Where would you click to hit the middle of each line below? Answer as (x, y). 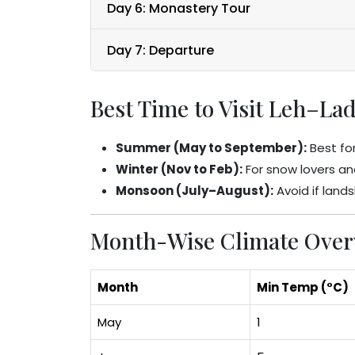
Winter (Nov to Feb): (179, 169)
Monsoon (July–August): (195, 191)
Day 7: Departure (160, 50)
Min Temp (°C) (303, 287)
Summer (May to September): (211, 148)
